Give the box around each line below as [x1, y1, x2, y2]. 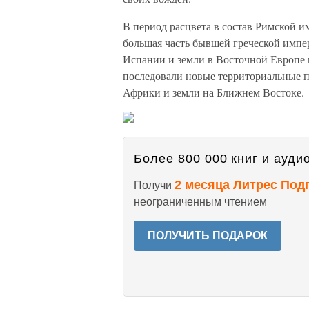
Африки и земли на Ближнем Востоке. [123, 85, 304, 99]
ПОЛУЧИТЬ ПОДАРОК [148, 230, 268, 241]
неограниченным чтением [134, 196, 267, 208]
